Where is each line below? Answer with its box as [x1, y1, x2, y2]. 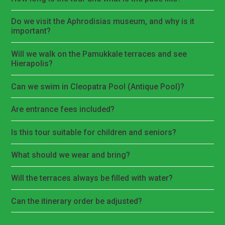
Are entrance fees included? [11, 104, 115, 115]
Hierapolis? [11, 59, 53, 69]
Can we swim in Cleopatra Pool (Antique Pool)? [11, 81, 185, 91]
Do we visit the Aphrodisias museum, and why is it [11, 17, 195, 27]
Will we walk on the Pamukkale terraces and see [11, 49, 187, 59]
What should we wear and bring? [11, 150, 131, 160]
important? [11, 26, 51, 36]
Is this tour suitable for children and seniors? [11, 127, 177, 137]
